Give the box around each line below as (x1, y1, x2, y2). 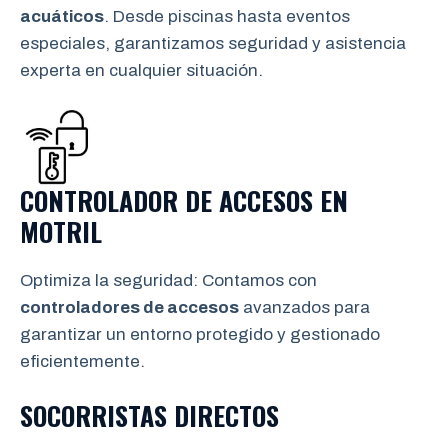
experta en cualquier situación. (20, 61, 263, 80)
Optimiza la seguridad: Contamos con (20, 270, 317, 290)
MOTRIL (20, 211, 102, 251)
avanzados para (239, 297, 370, 317)
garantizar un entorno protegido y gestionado (20, 324, 380, 344)
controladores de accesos (20, 297, 239, 317)
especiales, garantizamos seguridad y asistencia (20, 34, 406, 53)
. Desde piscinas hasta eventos (104, 7, 350, 26)
